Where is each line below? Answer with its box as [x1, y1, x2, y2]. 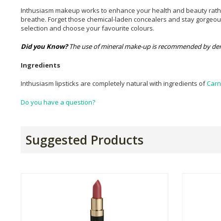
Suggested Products [26, 131, 144, 148]
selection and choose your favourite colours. [21, 23, 154, 33]
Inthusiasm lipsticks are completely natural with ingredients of [21, 79, 207, 88]
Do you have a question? [21, 97, 95, 107]
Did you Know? [21, 42, 68, 51]
